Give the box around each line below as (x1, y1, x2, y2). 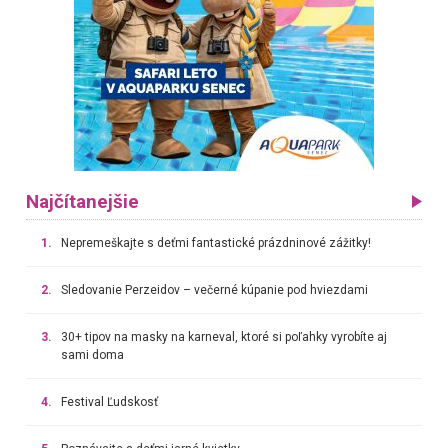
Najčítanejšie (25, 190, 139, 213)
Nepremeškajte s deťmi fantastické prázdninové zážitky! (60, 235, 371, 250)
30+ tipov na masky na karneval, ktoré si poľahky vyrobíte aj (60, 329, 387, 344)
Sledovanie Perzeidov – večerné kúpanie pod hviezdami (60, 282, 368, 297)
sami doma (60, 347, 124, 362)
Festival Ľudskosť (60, 394, 158, 409)
